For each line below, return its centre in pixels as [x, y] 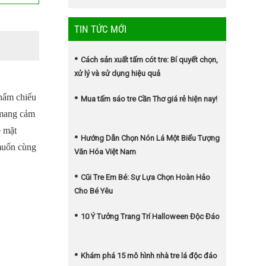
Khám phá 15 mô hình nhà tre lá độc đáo [149, 256]
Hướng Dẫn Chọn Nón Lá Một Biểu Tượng [150, 138]
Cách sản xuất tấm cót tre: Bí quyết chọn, [149, 60]
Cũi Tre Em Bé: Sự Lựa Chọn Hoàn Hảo [145, 177]
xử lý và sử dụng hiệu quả [117, 73]
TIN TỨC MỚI [100, 29]
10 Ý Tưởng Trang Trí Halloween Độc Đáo [150, 216]
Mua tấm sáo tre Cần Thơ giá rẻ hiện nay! [149, 99]
